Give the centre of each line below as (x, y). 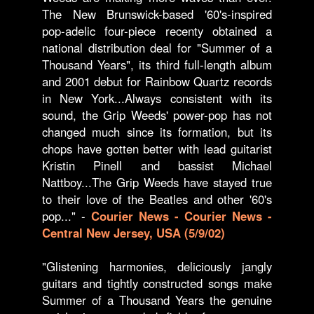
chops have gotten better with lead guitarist (157, 149)
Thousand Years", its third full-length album (157, 64)
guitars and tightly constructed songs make (157, 283)
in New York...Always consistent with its (157, 98)
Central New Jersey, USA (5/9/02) (134, 233)
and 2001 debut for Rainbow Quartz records (157, 81)
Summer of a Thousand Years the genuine (157, 300)
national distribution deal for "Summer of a (157, 48)
